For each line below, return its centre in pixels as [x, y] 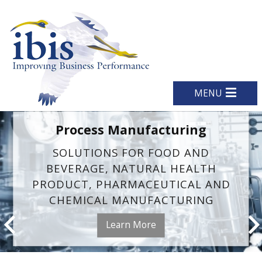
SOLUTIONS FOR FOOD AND [131, 153]
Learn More [131, 224]
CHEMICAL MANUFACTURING [131, 200]
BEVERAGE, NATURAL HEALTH [131, 168]
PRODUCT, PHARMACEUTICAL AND [131, 184]
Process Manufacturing [131, 129]
